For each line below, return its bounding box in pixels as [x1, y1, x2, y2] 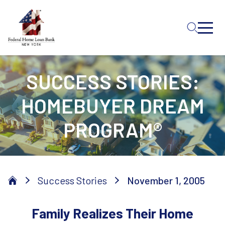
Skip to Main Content [5, 6, 85, 17]
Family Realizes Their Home [32, 205, 193, 221]
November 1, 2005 [127, 174, 205, 186]
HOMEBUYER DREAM [21, 93, 204, 118]
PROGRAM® [63, 118, 162, 142]
